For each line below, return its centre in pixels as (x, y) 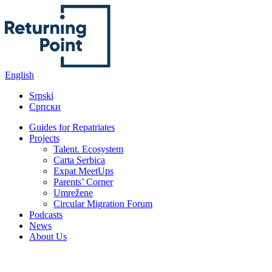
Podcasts (46, 215)
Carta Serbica (79, 160)
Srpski (41, 96)
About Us (48, 236)
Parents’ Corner (83, 182)
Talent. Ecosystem (88, 149)
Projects (44, 138)
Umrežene (73, 193)
